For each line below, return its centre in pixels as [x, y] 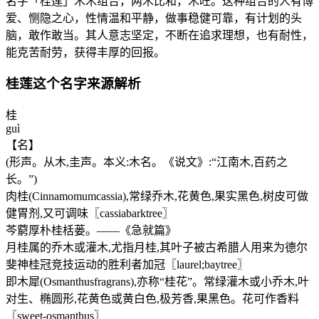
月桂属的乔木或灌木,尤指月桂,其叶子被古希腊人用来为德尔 [157, 248]
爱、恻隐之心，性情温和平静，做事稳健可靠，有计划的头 [154, 18]
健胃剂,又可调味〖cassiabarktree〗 [90, 214]
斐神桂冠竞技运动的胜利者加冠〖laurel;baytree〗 [127, 265]
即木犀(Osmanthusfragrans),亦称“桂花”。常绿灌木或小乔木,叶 [157, 282]
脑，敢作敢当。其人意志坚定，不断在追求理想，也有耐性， [159, 35]
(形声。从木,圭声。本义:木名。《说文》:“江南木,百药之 [147, 162]
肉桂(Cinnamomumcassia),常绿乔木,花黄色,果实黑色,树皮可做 [157, 197]
